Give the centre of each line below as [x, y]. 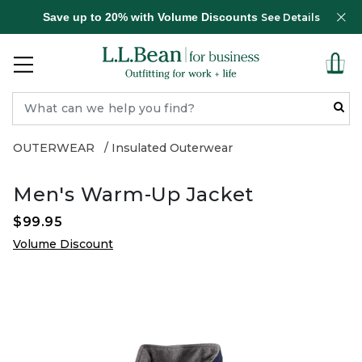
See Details [290, 17]
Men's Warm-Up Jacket [133, 194]
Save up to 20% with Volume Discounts [152, 17]
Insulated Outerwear [172, 148]
